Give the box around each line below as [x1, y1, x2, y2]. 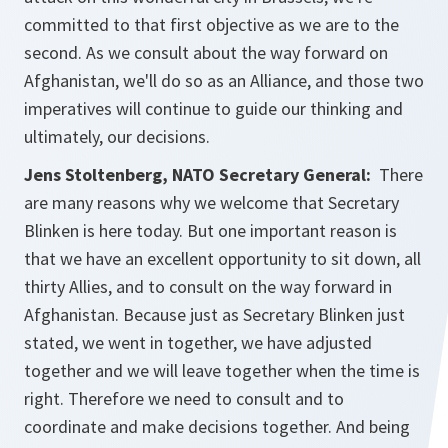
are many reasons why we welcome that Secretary [24, 191, 399, 215]
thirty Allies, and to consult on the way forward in [24, 275, 392, 299]
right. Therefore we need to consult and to [24, 387, 344, 411]
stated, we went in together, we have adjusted [24, 331, 372, 355]
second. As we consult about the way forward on [24, 41, 388, 65]
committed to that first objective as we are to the [24, 13, 399, 37]
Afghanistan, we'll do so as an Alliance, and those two [24, 69, 424, 93]
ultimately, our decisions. [24, 125, 210, 149]
